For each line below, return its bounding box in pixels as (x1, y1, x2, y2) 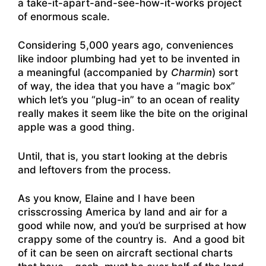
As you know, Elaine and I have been (18, 192, 195, 205)
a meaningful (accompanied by (18, 66, 171, 79)
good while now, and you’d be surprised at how (18, 220, 246, 232)
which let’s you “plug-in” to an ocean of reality (18, 94, 240, 106)
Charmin (171, 66, 212, 79)
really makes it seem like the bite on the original (18, 107, 248, 120)
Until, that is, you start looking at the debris (18, 150, 227, 162)
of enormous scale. (18, 10, 110, 23)
